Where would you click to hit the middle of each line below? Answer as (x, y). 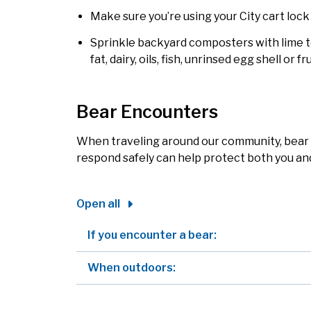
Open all (98, 204)
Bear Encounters (147, 112)
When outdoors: (131, 268)
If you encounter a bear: (152, 235)
